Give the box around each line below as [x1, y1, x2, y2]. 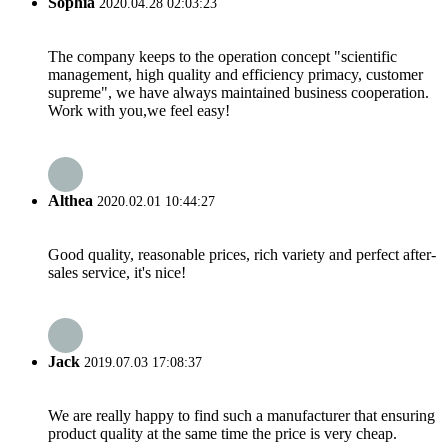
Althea [48, 191, 93, 209]
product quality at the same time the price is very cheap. [48, 425, 397, 443]
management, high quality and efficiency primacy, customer [48, 66, 423, 84]
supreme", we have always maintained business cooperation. [48, 84, 429, 102]
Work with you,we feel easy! [48, 102, 230, 120]
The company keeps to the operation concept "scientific [48, 48, 397, 66]
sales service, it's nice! [48, 263, 186, 281]
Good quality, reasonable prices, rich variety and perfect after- [48, 245, 436, 263]
